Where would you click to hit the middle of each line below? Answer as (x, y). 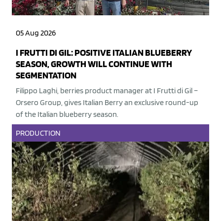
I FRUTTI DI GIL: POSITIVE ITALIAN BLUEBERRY (104, 53)
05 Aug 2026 (36, 33)
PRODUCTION (38, 133)
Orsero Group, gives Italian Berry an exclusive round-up (107, 103)
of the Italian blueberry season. (67, 114)
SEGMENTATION (46, 75)
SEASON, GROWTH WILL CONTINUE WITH (94, 64)
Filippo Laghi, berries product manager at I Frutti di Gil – (107, 91)
